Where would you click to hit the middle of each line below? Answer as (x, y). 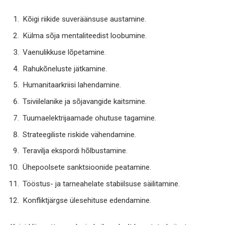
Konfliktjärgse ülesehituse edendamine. (87, 200)
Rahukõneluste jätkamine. (65, 69)
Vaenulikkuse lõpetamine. (64, 52)
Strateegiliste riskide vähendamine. (79, 134)
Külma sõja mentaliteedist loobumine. (85, 36)
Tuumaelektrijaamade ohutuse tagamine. (89, 118)
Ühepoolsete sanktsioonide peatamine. (87, 167)
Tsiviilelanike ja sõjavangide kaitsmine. (85, 102)
